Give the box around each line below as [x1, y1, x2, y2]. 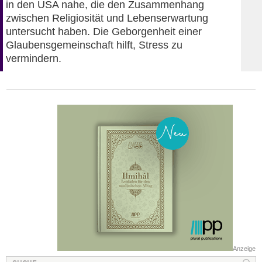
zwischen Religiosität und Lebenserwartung [6, 12, 208, 24]
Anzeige [233, 244, 256, 252]
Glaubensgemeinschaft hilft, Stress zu [6, 39, 182, 51]
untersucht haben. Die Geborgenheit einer [6, 25, 202, 37]
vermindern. [6, 52, 61, 64]
